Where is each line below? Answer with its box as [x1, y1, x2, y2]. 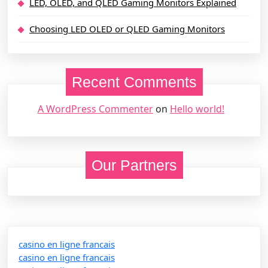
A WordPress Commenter [38, 102, 153, 115]
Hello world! [170, 102, 224, 115]
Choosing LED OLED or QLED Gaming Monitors [29, 22, 225, 35]
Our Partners [91, 156, 177, 173]
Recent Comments [71, 73, 197, 90]
